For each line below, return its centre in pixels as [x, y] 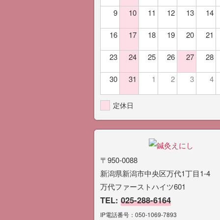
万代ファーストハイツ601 [143, 187]
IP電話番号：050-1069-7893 [138, 215]
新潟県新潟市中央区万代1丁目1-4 [155, 173]
